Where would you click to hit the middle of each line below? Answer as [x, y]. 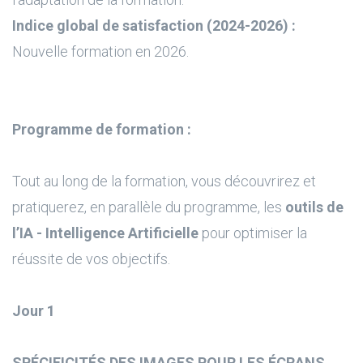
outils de [314, 207]
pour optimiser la [253, 233]
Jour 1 [34, 311]
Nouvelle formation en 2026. [100, 51]
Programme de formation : [102, 129]
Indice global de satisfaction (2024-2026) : [154, 26]
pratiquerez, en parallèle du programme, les [149, 207]
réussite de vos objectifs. [91, 259]
